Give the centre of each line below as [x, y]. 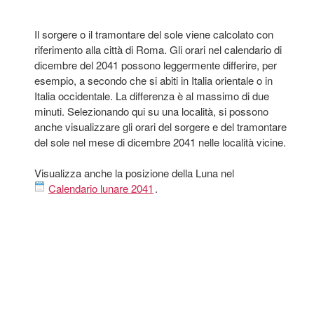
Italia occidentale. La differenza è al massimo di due [152, 96]
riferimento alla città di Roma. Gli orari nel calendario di [158, 49]
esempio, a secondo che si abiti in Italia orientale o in [153, 80]
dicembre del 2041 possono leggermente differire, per [156, 65]
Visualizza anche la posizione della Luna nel [134, 173]
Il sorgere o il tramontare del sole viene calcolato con [154, 34]
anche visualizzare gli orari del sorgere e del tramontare [161, 127]
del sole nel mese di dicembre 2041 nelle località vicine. [160, 142]
